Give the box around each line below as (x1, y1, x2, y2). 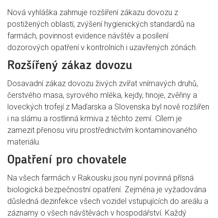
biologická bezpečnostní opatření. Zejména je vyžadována (7, 185, 206, 194)
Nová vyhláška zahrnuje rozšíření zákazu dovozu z (7, 8, 178, 17)
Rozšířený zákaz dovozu (7, 59, 132, 72)
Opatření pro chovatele (7, 154, 127, 166)
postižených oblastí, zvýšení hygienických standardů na (7, 19, 195, 29)
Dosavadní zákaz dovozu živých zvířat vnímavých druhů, (7, 79, 198, 88)
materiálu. (7, 137, 41, 146)
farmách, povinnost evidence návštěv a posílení (7, 31, 168, 40)
